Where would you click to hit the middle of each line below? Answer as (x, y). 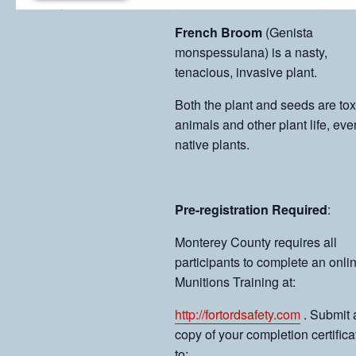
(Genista (288, 32)
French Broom (219, 32)
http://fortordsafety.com (238, 314)
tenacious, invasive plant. (246, 72)
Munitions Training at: (235, 281)
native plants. (212, 144)
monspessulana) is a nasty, (251, 52)
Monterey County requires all (256, 242)
